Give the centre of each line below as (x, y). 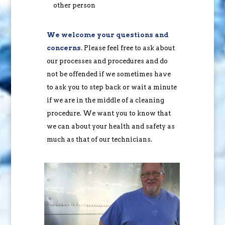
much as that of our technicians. (99, 139)
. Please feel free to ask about (128, 48)
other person (74, 5)
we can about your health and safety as (110, 126)
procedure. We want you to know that (108, 113)
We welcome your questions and (107, 35)
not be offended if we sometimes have (108, 74)
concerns (64, 48)
